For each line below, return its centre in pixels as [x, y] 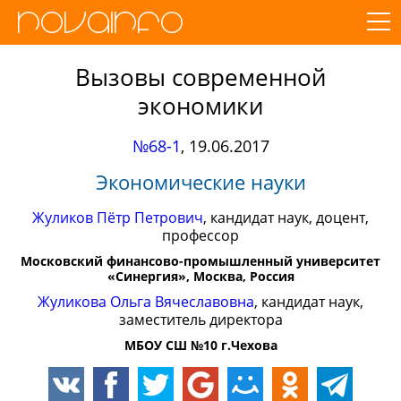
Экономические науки [200, 182]
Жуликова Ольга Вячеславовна [146, 302]
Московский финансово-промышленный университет [200, 261]
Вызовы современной [200, 77]
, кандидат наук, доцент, [286, 218]
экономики [200, 106]
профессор [200, 235]
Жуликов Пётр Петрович [118, 218]
